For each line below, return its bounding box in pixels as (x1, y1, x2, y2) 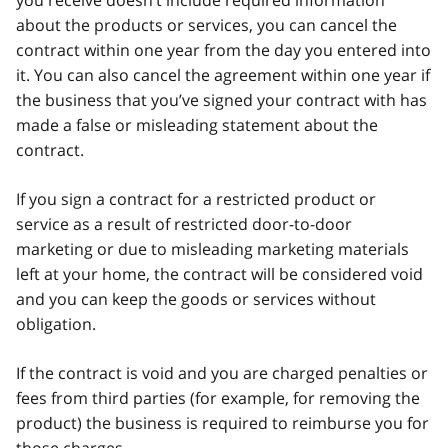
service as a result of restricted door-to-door (16, 212, 352, 235)
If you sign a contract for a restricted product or (16, 187, 376, 210)
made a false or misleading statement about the (16, 113, 378, 136)
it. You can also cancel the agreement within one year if (16, 63, 430, 86)
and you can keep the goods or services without (16, 287, 376, 310)
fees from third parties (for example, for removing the (16, 386, 420, 409)
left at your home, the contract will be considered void (16, 262, 423, 285)
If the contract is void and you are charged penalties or (16, 361, 428, 384)
